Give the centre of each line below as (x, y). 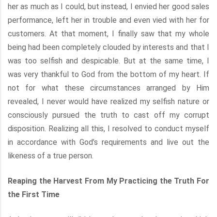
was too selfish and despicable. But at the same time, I (108, 61)
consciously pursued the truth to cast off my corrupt (108, 115)
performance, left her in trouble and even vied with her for (108, 20)
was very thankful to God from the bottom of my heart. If (108, 74)
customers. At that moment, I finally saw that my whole (108, 34)
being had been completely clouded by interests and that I (108, 47)
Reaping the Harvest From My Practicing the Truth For (108, 181)
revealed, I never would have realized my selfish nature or (108, 101)
